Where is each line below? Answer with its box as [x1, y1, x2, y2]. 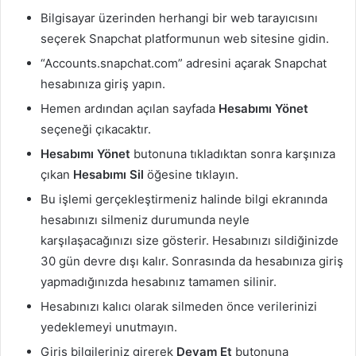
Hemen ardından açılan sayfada [41, 100, 219, 116]
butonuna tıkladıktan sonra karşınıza [130, 145, 335, 161]
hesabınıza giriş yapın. [41, 75, 165, 91]
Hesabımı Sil [73, 166, 144, 182]
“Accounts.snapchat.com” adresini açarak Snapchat [41, 55, 327, 71]
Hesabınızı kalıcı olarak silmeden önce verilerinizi [41, 298, 317, 314]
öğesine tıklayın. [144, 166, 238, 182]
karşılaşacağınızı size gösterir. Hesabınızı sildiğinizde [41, 232, 339, 248]
